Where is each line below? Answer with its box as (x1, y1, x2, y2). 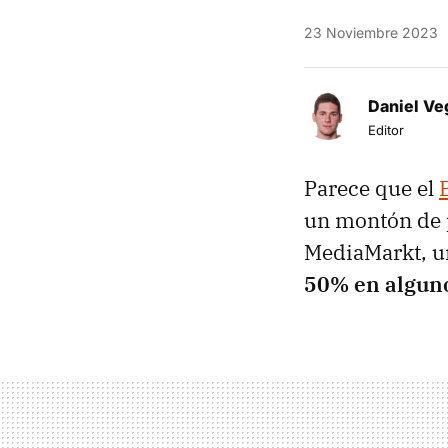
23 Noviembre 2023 (304, 23, 438, 41)
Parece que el (304, 173, 439, 202)
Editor (368, 121, 404, 138)
